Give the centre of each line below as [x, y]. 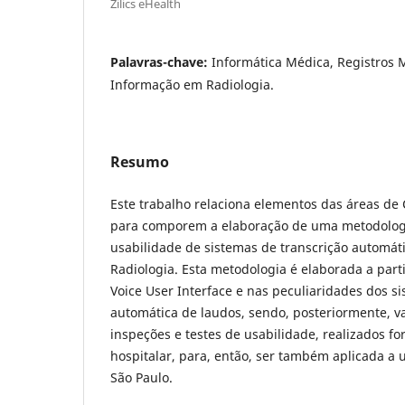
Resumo [140, 161]
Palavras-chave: [161, 61]
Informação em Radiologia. [192, 84]
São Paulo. [141, 377]
